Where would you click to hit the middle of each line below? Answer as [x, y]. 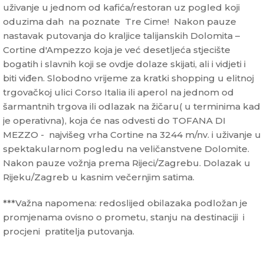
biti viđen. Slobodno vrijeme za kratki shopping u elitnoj [128, 78]
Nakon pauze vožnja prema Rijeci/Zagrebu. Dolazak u [127, 163]
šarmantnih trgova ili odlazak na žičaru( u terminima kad [132, 107]
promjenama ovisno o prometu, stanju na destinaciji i [124, 217]
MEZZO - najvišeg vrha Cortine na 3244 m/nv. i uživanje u [132, 135]
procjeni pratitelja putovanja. [69, 232]
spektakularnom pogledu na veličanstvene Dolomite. [126, 149]
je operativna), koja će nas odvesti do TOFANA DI [114, 121]
